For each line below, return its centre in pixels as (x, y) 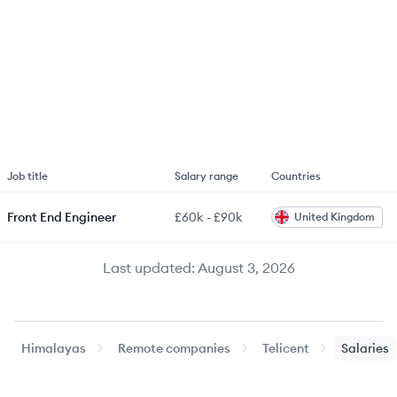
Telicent (286, 348)
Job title (27, 176)
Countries (296, 176)
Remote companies (174, 348)
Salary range (206, 176)
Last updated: (148, 268)
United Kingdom (335, 217)
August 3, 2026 (246, 268)
